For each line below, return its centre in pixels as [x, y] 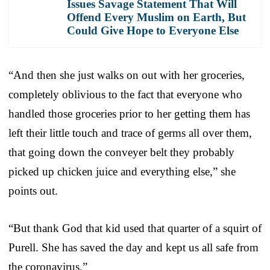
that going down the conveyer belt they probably [121, 152]
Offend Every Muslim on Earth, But [156, 17]
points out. [33, 190]
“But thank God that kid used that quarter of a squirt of [135, 228]
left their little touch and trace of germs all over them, [130, 133]
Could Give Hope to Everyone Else [153, 30]
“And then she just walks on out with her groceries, [127, 75]
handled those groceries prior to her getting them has [129, 113]
